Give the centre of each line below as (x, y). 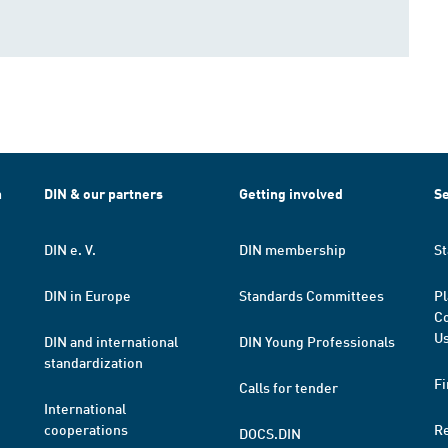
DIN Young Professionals (317, 341)
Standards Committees (311, 295)
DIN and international (111, 341)
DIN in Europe (87, 295)
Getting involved (291, 193)
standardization (93, 362)
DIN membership (292, 249)
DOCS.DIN (270, 433)
